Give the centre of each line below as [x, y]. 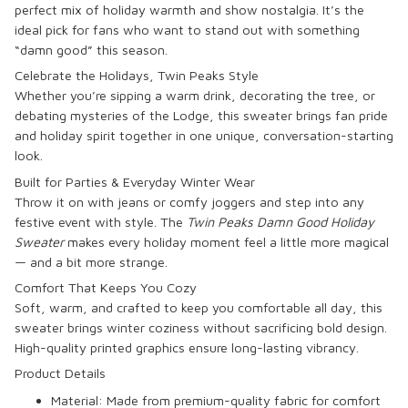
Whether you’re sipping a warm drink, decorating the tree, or [195, 96]
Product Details [60, 373]
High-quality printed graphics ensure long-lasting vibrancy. [187, 347]
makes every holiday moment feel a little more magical [226, 241]
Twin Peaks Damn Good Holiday [280, 221]
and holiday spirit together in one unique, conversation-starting [204, 136]
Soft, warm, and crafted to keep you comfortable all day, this [199, 307]
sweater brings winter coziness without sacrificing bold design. [201, 327]
